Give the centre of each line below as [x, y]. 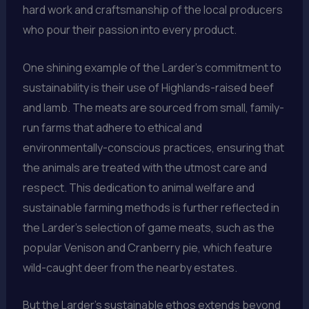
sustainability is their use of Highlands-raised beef [148, 87]
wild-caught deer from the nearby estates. [130, 267]
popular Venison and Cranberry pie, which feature [147, 247]
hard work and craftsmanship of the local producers [152, 10]
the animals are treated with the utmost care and [144, 167]
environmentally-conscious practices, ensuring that [153, 147]
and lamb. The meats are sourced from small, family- [153, 107]
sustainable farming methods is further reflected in [151, 207]
